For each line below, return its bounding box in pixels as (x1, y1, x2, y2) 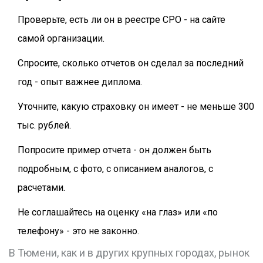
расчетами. (18, 182, 65, 194)
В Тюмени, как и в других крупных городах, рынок (9, 247, 249, 259)
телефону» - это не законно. (18, 225, 139, 237)
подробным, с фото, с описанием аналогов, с (18, 163, 213, 175)
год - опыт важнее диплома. (18, 76, 142, 88)
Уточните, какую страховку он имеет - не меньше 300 (18, 101, 254, 113)
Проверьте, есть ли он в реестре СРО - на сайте (18, 14, 225, 26)
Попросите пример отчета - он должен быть (18, 144, 211, 156)
